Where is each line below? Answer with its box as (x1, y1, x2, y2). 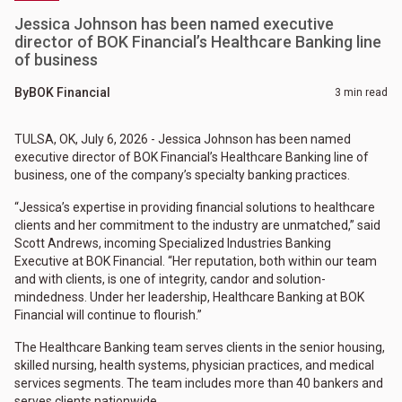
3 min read (335, 86, 388, 100)
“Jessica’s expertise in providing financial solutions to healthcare (14, 200, 375, 215)
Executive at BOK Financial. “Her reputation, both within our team (14, 254, 377, 269)
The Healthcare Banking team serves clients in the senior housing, (14, 340, 385, 355)
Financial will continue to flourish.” (14, 308, 202, 323)
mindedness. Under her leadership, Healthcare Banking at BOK (14, 290, 364, 305)
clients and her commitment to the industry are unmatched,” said (14, 218, 380, 233)
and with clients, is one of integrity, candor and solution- (14, 272, 326, 287)
